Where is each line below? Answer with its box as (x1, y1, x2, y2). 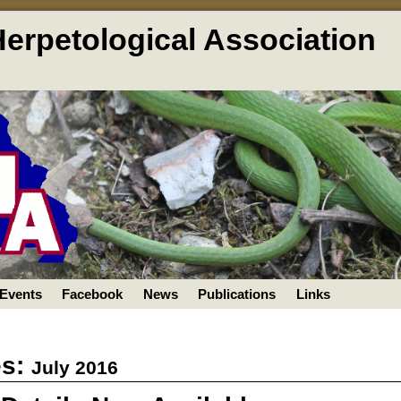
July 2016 (31, 356, 119, 378)
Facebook (62, 286, 124, 303)
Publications (198, 286, 277, 303)
